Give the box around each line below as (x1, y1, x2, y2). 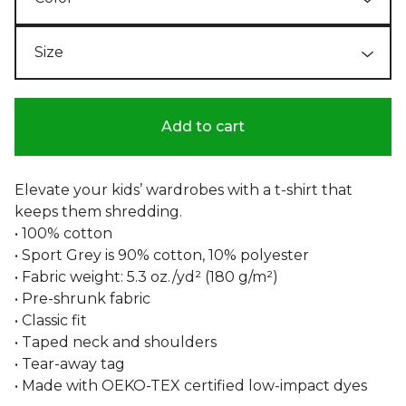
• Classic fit (14, 311, 87, 329)
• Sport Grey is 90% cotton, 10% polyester (14, 246, 309, 264)
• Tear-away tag (14, 354, 125, 372)
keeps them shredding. (14, 202, 182, 220)
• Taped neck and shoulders (14, 333, 217, 351)
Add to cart (161, 117, 245, 135)
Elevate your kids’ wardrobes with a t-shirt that (14, 180, 353, 198)
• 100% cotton (14, 224, 112, 242)
